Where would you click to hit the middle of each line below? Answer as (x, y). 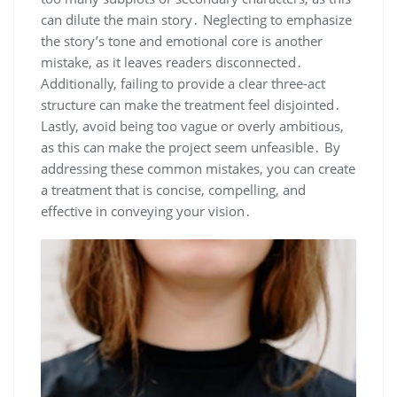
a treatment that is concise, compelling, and (173, 189)
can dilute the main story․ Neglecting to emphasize (196, 19)
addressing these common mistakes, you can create (198, 168)
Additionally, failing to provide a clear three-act (183, 83)
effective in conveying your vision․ (146, 210)
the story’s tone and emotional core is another (182, 40)
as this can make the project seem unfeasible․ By (191, 147)
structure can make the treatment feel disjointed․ (191, 104)
